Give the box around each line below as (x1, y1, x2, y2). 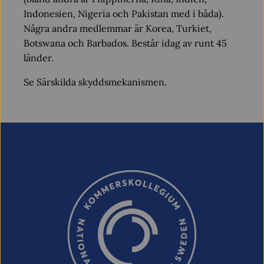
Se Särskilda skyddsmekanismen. (24, 76, 167, 88)
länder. (24, 52, 54, 64)
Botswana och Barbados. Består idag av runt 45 (24, 37, 227, 49)
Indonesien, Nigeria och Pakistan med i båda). (24, 8, 224, 19)
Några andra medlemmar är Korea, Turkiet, (24, 22, 212, 34)
